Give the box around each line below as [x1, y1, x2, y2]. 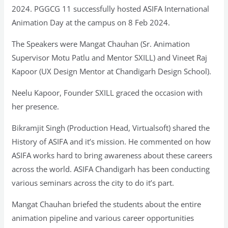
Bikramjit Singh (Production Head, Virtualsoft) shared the [12, 123, 210, 133]
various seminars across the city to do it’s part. [12, 178, 175, 188]
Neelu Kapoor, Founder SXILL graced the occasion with [12, 88, 203, 98]
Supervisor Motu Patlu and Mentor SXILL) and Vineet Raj [12, 52, 208, 63]
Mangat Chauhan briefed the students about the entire [12, 199, 202, 209]
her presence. [12, 101, 60, 111]
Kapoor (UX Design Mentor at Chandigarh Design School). [12, 66, 212, 76]
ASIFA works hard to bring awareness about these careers [12, 150, 213, 160]
